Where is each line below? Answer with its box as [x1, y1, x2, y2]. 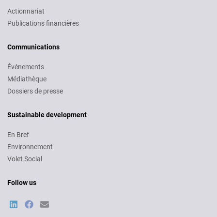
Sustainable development [7, 111, 87, 119]
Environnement [7, 143, 53, 151]
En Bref [7, 131, 29, 139]
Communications [7, 43, 60, 51]
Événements [7, 63, 44, 71]
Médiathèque [7, 75, 46, 83]
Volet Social [7, 155, 42, 163]
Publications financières [7, 19, 79, 27]
